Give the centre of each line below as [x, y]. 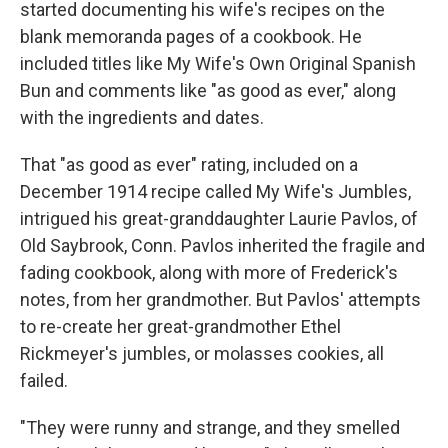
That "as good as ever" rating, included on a [189, 164]
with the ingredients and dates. [142, 117]
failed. [44, 380]
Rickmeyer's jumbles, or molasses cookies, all [202, 353]
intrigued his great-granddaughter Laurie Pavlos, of [219, 218]
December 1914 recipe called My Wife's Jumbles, [215, 191]
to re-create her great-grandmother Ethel [180, 326]
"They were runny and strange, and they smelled [210, 427]
